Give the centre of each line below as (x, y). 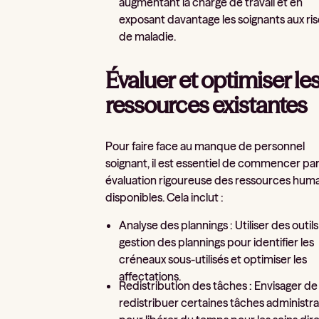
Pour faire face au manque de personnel (205, 146)
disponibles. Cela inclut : (165, 198)
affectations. (150, 277)
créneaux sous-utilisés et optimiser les (213, 260)
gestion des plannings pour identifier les (217, 242)
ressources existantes (206, 105)
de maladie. (148, 37)
